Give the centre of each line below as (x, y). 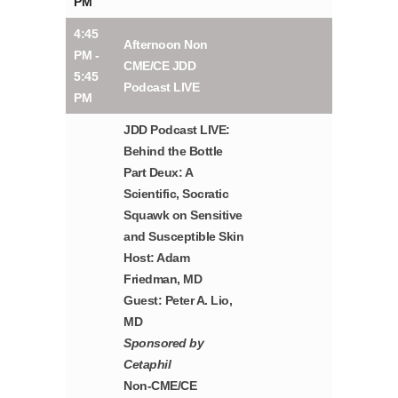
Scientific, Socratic (176, 194)
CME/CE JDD (160, 66)
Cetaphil (147, 365)
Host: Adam (157, 258)
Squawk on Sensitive (183, 215)
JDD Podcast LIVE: (177, 130)
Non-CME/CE (160, 386)
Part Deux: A (158, 173)
